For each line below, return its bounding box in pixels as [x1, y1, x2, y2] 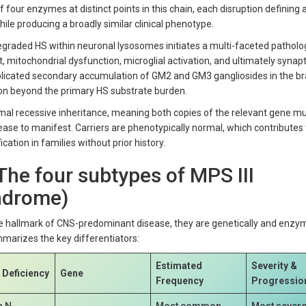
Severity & [251, 260, 298, 271]
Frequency [156, 275, 204, 286]
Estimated [156, 260, 203, 271]
